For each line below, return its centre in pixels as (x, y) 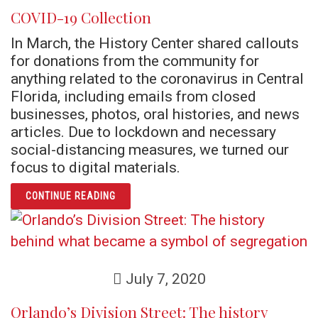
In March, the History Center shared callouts (155, 43)
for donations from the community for (135, 61)
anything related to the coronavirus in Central (157, 78)
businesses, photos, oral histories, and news (155, 114)
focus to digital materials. (95, 167)
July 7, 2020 (164, 279)
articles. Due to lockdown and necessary (143, 132)
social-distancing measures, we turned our (150, 149)
